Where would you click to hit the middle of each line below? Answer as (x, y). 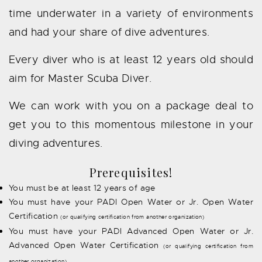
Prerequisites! (131, 172)
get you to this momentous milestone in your (131, 124)
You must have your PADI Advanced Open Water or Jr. (131, 231)
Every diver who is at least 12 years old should (131, 59)
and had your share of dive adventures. (109, 32)
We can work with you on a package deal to (131, 106)
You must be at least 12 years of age (82, 187)
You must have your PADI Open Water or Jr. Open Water (131, 201)
